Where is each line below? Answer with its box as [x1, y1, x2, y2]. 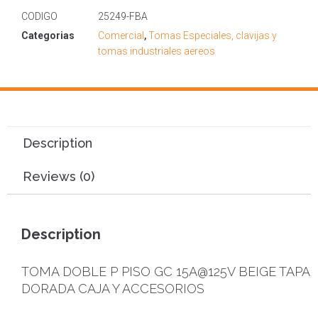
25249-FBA [98, 11, 148, 23]
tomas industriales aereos [98, 45, 215, 57]
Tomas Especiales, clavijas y [148, 30, 277, 42]
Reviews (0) [22, 169, 94, 185]
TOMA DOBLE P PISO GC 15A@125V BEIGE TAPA [21, 263, 309, 279]
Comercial [98, 30, 144, 42]
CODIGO [21, 11, 57, 23]
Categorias [21, 30, 75, 42]
